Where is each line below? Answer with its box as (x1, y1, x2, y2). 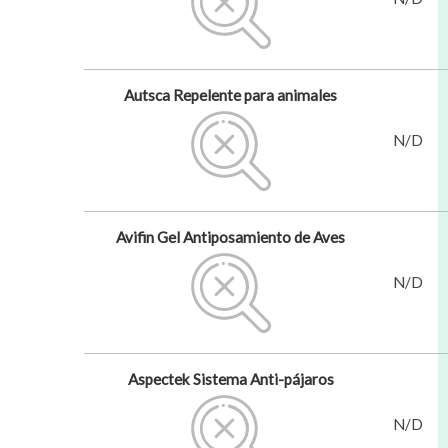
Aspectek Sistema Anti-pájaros (127, 369, 334, 388)
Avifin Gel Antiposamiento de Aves (116, 227, 346, 246)
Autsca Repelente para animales (124, 85, 338, 104)
